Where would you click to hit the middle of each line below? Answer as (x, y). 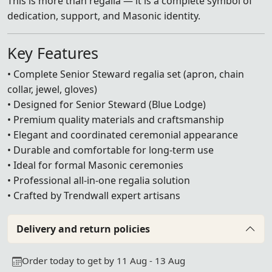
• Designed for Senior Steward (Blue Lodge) (107, 104)
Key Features (53, 53)
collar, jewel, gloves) (52, 89)
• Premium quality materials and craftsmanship (116, 119)
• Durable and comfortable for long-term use (110, 150)
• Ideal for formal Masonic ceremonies (95, 165)
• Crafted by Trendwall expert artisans (94, 195)
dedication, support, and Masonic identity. (104, 15)
